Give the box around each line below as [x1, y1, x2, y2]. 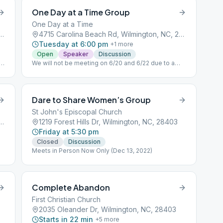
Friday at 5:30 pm [39, 127, 99, 136]
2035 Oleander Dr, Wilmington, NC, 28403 [39, 205, 177, 214]
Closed [37, 138, 59, 145]
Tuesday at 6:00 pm [39, 40, 109, 48]
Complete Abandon [32, 182, 111, 193]
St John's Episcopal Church [32, 108, 122, 116]
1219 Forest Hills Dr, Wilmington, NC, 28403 [39, 117, 178, 126]
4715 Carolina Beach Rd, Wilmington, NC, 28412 [179, 30, 185, 38]
